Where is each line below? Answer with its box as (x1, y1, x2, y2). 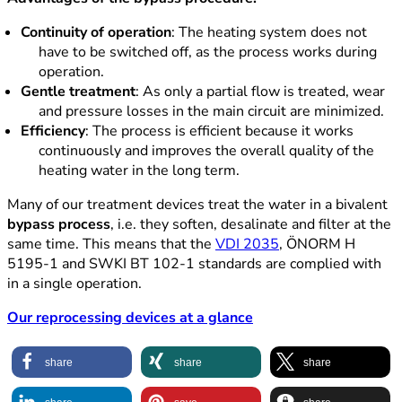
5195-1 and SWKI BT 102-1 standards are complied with (7, 254, 381, 275)
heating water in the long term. (39, 161, 240, 181)
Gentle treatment (21, 82, 135, 102)
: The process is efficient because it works (85, 121, 354, 142)
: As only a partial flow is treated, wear (135, 82, 385, 102)
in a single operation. (7, 274, 142, 294)
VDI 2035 (215, 234, 279, 255)
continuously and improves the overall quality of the (39, 141, 374, 162)
